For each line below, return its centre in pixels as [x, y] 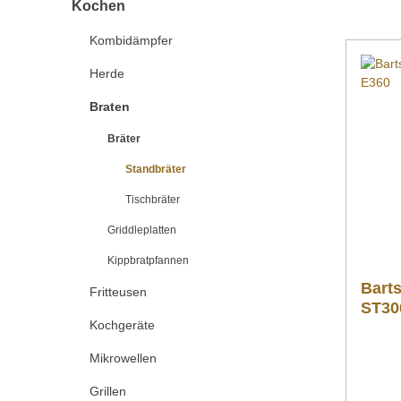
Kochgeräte [122, 325]
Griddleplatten [142, 230]
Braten [110, 107]
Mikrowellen [123, 358]
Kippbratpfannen [148, 260]
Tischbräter [153, 200]
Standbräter [156, 169]
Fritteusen [118, 292]
